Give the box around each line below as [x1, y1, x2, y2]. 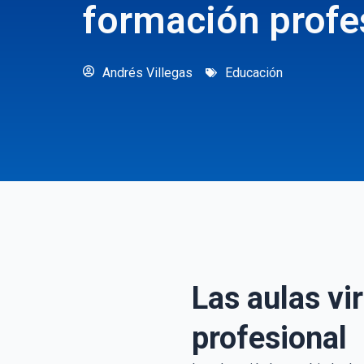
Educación [225, 64, 283, 80]
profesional [192, 319, 347, 356]
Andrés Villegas [102, 64, 193, 80]
